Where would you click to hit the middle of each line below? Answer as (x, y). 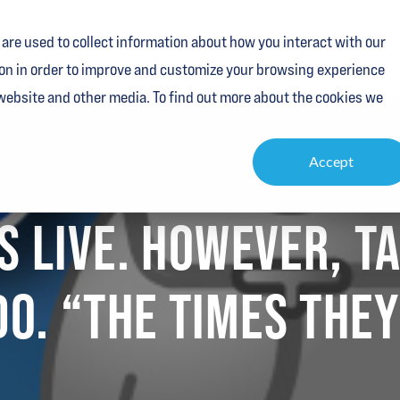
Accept (332, 162)
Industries (142, 43)
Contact (333, 43)
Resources (216, 43)
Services (73, 43)
